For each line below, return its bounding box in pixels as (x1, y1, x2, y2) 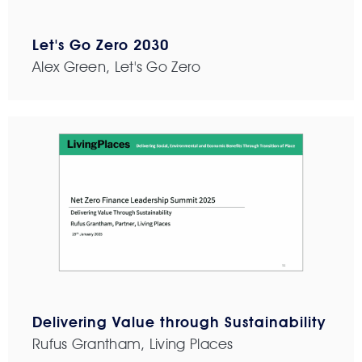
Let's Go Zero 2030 (32, 36, 169, 54)
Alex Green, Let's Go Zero (32, 58, 201, 76)
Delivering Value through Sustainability (32, 314, 326, 331)
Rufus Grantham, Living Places (32, 335, 234, 353)
